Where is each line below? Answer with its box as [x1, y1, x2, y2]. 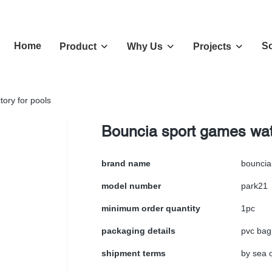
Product [59, 41, 97, 52]
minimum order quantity [101, 203, 200, 213]
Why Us [127, 41, 163, 52]
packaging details [101, 226, 175, 236]
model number [101, 181, 161, 191]
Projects [193, 41, 231, 52]
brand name [101, 158, 151, 168]
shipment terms [101, 248, 166, 258]
